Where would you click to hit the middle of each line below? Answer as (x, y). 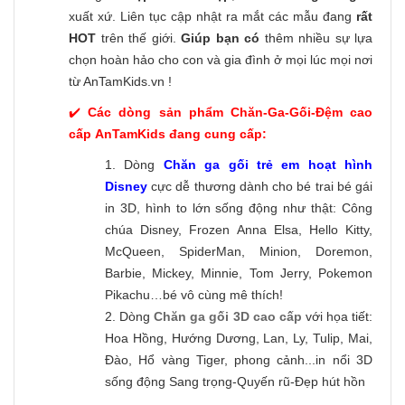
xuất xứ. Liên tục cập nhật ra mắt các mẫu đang (212, 17)
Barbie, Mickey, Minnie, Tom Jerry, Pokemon (239, 273)
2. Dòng (130, 317)
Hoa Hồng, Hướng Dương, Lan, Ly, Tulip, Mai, (239, 339)
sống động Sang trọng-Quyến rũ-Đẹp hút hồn (235, 382)
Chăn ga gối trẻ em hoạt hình (268, 165)
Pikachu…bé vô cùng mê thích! (194, 295)
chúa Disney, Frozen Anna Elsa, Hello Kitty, (239, 230)
